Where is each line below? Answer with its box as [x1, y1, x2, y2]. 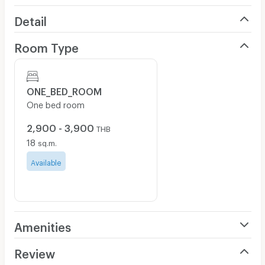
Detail [14, 14, 47, 24]
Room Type [14, 40, 79, 50]
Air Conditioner [14, 242, 73, 249]
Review [14, 246, 55, 256]
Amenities [14, 219, 71, 230]
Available [31, 158, 61, 164]
